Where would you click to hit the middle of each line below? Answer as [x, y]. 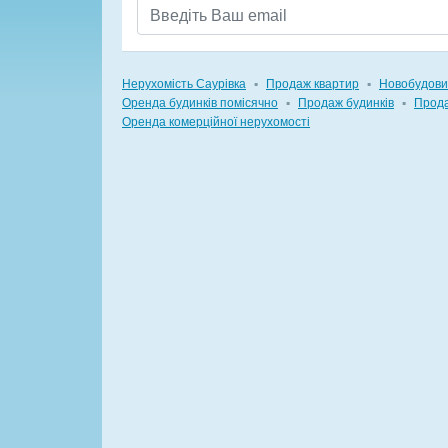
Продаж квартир [312, 84]
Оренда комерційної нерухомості [216, 122]
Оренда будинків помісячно [200, 103]
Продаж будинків [346, 103]
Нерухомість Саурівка [184, 84]
